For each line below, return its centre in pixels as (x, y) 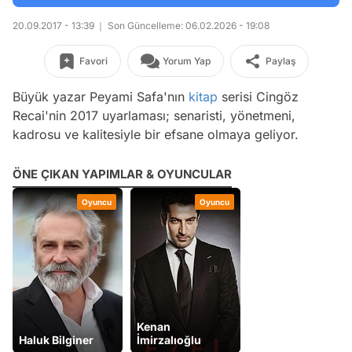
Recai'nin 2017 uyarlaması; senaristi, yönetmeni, (154, 115)
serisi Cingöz (258, 97)
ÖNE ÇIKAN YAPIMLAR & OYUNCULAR (122, 174)
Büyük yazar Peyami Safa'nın (101, 97)
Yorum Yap (186, 61)
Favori (93, 61)
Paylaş (280, 61)
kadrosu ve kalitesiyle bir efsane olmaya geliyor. (156, 134)
